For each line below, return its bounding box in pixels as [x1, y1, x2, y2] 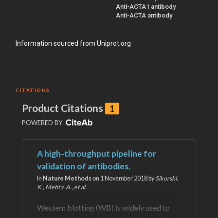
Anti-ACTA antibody [116, 11, 172, 19]
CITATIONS [16, 87, 50, 93]
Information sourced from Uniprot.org [16, 39, 131, 47]
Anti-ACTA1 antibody [116, 2, 176, 10]
